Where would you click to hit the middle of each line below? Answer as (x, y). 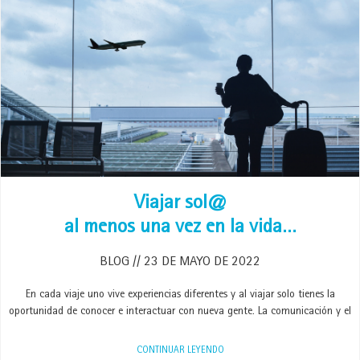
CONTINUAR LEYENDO (180, 351)
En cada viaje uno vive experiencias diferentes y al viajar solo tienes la (180, 295)
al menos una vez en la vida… (180, 229)
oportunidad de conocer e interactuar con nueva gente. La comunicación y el (180, 312)
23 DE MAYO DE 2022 (200, 262)
